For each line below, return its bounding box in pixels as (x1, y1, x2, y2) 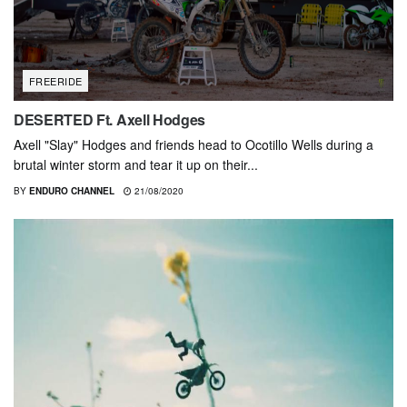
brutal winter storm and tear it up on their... (14, 155, 258, 174)
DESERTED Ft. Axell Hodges (14, 109, 205, 131)
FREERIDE (29, 74, 83, 89)
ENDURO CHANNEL (29, 184, 114, 198)
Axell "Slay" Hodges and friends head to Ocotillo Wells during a (14, 135, 373, 154)
